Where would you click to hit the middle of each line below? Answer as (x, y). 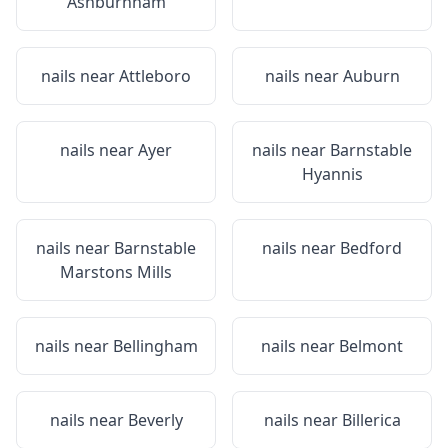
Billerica (371, 420)
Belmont (371, 346)
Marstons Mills (116, 272)
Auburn (371, 76)
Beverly (155, 420)
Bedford (371, 248)
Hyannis (332, 174)
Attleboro (155, 76)
